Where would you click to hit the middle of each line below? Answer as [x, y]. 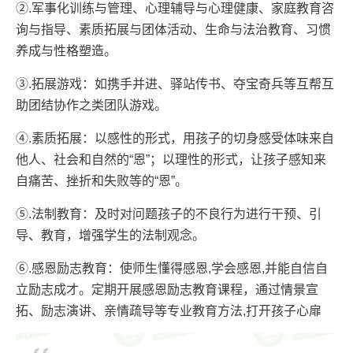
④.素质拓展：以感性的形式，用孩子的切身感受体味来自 [175, 138]
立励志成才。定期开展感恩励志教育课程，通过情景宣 [167, 289]
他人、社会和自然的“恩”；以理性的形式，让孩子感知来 [171, 159]
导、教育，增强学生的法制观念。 [110, 235]
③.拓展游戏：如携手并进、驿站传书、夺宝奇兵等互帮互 [175, 84]
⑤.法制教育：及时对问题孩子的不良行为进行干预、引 [169, 214]
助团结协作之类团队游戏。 [91, 105]
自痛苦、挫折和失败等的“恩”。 [102, 180]
